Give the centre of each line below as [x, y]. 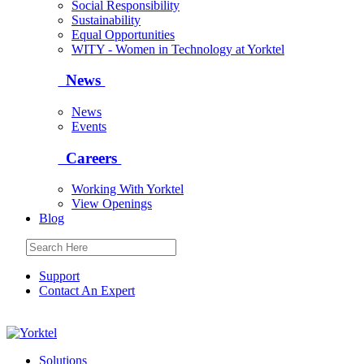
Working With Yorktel [128, 189]
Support [59, 276]
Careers [90, 158]
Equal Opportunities [123, 34]
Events [89, 126]
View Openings [112, 204]
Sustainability [106, 19]
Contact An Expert [87, 291]
